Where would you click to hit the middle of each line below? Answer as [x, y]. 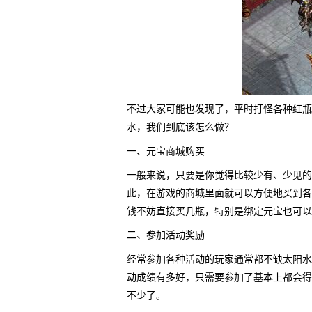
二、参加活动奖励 [166, 235]
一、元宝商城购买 [166, 151]
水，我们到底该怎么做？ [180, 127]
